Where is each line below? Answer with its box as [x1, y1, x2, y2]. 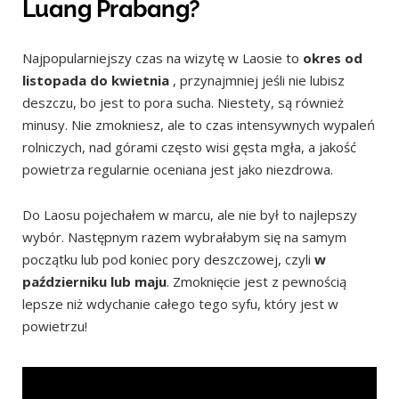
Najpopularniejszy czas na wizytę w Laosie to [22, 48, 303, 67]
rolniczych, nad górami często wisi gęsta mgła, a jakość [22, 137, 356, 156]
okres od [303, 48, 362, 67]
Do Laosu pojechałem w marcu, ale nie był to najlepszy [22, 205, 357, 224]
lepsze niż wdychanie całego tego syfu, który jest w [22, 294, 338, 313]
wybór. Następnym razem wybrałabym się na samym [22, 227, 346, 246]
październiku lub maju [22, 272, 167, 290]
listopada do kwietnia [22, 70, 169, 89]
